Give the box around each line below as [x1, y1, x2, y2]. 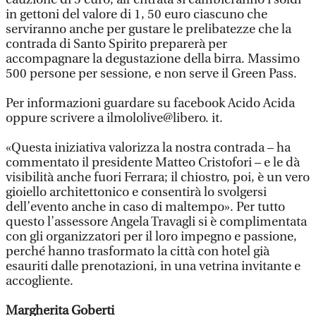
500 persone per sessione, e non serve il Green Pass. [6, 66, 297, 81]
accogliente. [6, 274, 73, 288]
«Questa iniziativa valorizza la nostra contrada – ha [6, 140, 291, 155]
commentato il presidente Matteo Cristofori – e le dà [6, 155, 300, 170]
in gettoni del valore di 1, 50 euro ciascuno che [6, 7, 267, 22]
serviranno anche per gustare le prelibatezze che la [6, 22, 291, 37]
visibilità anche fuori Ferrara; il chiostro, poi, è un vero [6, 170, 310, 185]
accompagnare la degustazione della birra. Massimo [6, 51, 300, 66]
